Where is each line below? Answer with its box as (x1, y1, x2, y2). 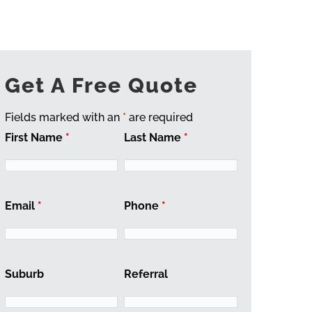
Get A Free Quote (4, 73, 198, 97)
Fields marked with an (4, 111, 123, 124)
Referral (123, 267, 168, 281)
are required (125, 111, 193, 124)
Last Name (123, 131, 184, 144)
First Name (4, 131, 65, 144)
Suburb (4, 267, 44, 281)
